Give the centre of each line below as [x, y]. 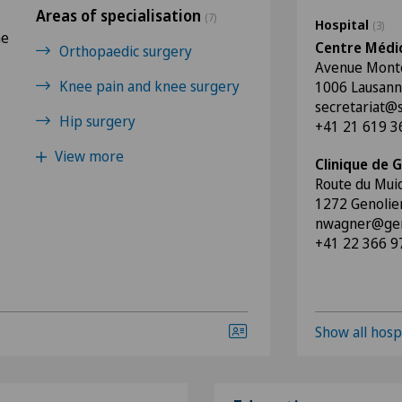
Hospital [344, 24]
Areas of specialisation [120, 16]
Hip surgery [97, 121]
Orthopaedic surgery [126, 51]
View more [87, 156]
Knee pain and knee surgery [149, 86]
